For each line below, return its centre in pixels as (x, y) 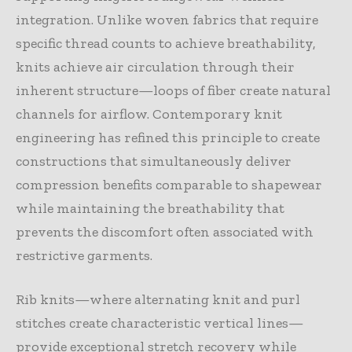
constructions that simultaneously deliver (154, 161)
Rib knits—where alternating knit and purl (158, 299)
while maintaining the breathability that (150, 208)
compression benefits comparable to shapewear (169, 184)
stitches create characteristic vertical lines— (159, 323)
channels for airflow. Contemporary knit (149, 114)
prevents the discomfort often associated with (165, 231)
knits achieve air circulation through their (155, 66)
